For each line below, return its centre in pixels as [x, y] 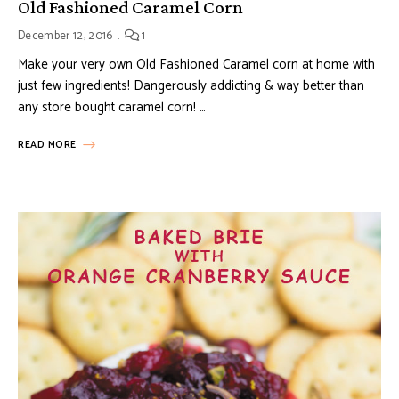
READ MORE [47, 145]
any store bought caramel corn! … [112, 107]
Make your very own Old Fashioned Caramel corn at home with [196, 64]
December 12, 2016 [65, 36]
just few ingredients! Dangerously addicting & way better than [191, 85]
